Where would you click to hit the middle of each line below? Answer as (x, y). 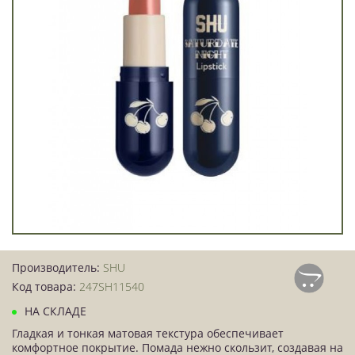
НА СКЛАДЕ (54, 311)
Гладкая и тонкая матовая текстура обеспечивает (148, 333)
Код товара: (46, 286)
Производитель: (57, 267)
